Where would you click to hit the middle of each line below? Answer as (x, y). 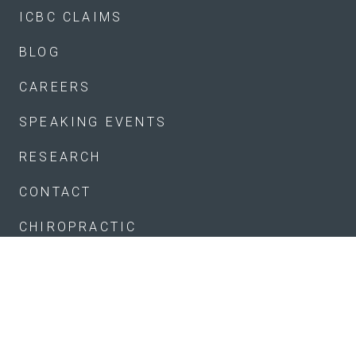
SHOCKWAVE (68, 332)
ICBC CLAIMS (71, 17)
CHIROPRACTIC (78, 227)
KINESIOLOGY (73, 262)
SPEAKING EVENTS (93, 122)
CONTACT (56, 192)
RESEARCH (60, 157)
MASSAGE (57, 297)
